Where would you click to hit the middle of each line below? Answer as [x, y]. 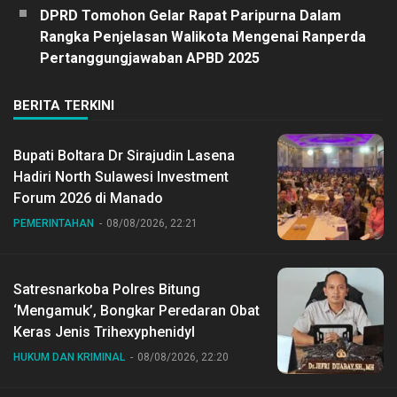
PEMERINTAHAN [54, 223]
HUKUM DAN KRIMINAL [69, 357]
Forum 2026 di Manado [88, 198]
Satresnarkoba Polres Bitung [107, 289]
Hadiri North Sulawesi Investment [121, 176]
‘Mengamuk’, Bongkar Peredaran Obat [136, 310]
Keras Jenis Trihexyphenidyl [104, 331]
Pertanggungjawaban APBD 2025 [150, 58]
